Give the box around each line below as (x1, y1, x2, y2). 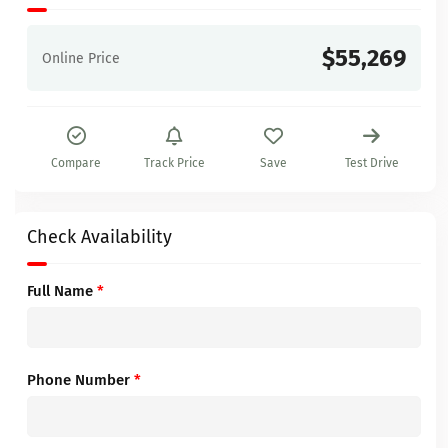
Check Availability (27, 226, 172, 248)
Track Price (144, 156, 206, 170)
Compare (51, 156, 102, 170)
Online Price (42, 49, 120, 67)
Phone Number (27, 371, 134, 389)
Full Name (27, 282, 97, 300)
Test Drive (344, 156, 399, 170)
